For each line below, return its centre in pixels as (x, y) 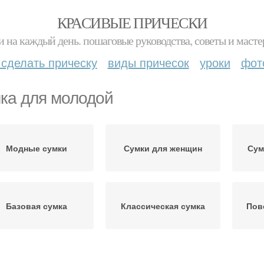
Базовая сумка (36, 206)
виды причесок (148, 62)
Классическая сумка (163, 206)
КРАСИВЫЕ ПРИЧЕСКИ (132, 22)
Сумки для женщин (163, 148)
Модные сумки (36, 148)
